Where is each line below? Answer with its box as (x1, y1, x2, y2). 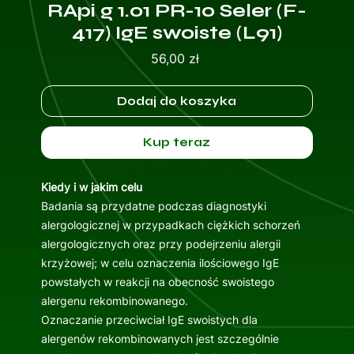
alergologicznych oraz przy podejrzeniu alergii (40, 237, 281, 251)
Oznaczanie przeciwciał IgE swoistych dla (40, 313, 258, 327)
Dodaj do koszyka (117, 94, 237, 109)
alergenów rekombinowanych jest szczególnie (40, 332, 279, 346)
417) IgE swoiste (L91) (71, 21, 282, 45)
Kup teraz (143, 135, 211, 150)
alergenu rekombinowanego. (40, 294, 188, 308)
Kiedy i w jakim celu (40, 180, 142, 194)
